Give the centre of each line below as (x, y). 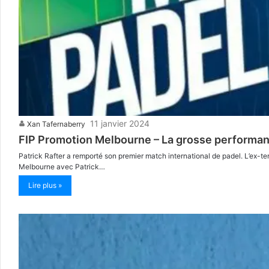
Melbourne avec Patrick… (62, 167)
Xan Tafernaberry (56, 124)
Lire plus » (45, 186)
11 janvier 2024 (120, 124)
